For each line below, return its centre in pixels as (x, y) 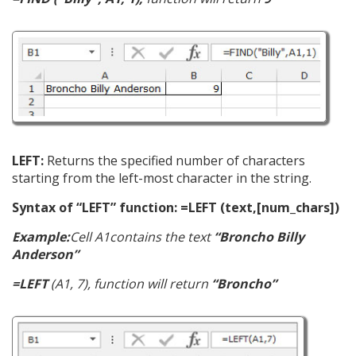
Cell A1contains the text (140, 236)
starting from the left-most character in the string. (162, 178)
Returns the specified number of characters (174, 160)
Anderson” (45, 254)
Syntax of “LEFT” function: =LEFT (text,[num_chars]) (176, 207)
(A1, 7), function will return (128, 283)
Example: (41, 236)
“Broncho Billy (257, 236)
